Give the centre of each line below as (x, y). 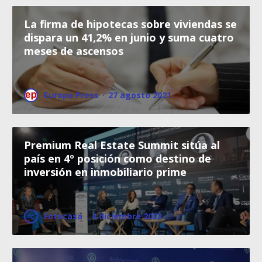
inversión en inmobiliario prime (105, 172)
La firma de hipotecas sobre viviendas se (130, 24)
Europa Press (71, 95)
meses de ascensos (74, 51)
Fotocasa (63, 216)
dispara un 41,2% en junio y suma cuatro (129, 37)
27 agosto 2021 (140, 95)
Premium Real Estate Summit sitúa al (122, 145)
